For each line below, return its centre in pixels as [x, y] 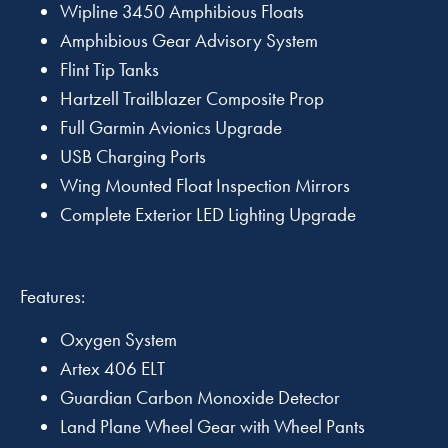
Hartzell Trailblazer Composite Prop [192, 99]
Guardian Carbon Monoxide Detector [200, 398]
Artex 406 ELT [112, 369]
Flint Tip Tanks [109, 70]
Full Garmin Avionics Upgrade [171, 128]
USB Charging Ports [133, 157]
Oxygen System [118, 340]
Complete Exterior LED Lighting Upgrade [208, 215]
